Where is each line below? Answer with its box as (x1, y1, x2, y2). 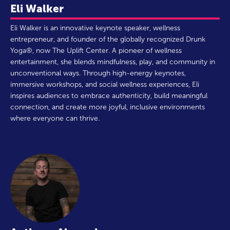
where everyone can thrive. (10, 113, 100, 123)
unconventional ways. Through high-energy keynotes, (10, 68, 186, 78)
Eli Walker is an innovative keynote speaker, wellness (10, 23, 180, 32)
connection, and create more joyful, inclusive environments (10, 102, 205, 111)
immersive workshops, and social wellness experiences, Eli (10, 80, 199, 89)
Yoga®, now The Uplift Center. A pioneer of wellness (10, 46, 182, 55)
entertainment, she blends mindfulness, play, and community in (10, 57, 215, 66)
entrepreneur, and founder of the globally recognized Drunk (10, 34, 205, 44)
